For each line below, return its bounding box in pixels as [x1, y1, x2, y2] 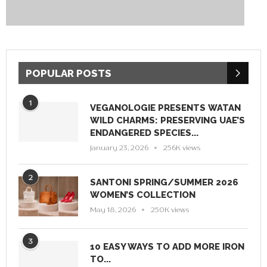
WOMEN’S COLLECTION [90, 190, 200, 201]
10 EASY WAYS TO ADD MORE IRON [90, 241, 244, 252]
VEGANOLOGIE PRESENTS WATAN [90, 103, 241, 114]
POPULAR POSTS [26, 67, 111, 80]
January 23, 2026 [90, 143, 148, 153]
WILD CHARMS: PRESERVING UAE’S [90, 115, 245, 126]
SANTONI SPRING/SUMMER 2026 [90, 177, 238, 188]
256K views [163, 143, 200, 153]
